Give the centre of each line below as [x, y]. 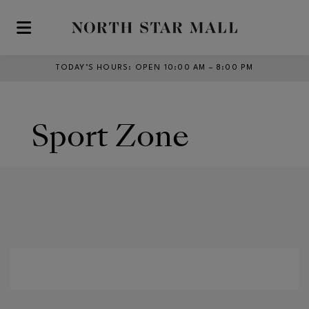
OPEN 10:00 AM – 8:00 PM [194, 68]
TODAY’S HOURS [92, 68]
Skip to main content [61, 33]
